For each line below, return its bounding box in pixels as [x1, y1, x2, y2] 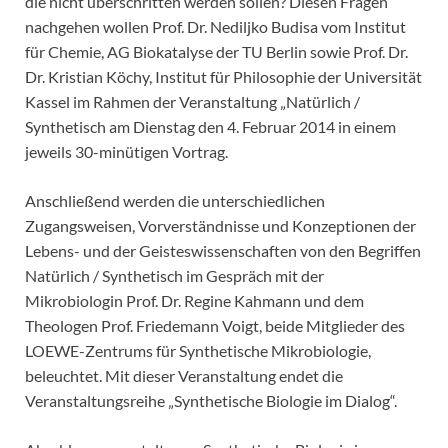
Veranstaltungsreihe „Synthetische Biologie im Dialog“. [25, 391, 397, 411]
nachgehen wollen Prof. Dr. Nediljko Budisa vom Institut [25, 17, 406, 37]
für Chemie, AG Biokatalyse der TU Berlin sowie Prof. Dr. [25, 42, 408, 62]
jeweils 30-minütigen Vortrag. [25, 142, 228, 162]
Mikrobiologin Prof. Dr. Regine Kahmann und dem [25, 291, 364, 311]
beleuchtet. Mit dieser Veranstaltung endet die [25, 366, 343, 386]
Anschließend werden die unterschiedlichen [25, 191, 325, 211]
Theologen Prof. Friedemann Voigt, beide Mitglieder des [25, 316, 405, 336]
